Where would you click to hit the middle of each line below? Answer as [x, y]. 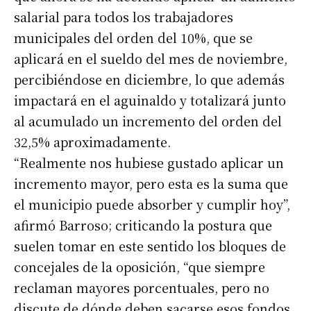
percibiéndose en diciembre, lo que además [149, 79]
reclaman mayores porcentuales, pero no [142, 288]
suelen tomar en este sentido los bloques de [150, 246]
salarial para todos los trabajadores [124, 17]
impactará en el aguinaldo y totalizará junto [150, 100]
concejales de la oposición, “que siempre [140, 267]
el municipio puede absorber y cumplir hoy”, [152, 204]
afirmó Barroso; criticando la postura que [143, 225]
